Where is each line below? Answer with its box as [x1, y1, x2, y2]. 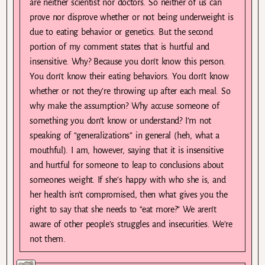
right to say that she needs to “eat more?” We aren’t [30, 204, 216, 214]
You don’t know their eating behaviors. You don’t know [30, 71, 229, 81]
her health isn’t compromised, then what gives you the [30, 189, 228, 199]
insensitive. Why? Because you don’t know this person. [30, 56, 226, 66]
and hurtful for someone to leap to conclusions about [30, 160, 224, 170]
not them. [30, 234, 66, 244]
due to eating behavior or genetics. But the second [30, 27, 213, 37]
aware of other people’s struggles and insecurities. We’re [30, 219, 232, 229]
